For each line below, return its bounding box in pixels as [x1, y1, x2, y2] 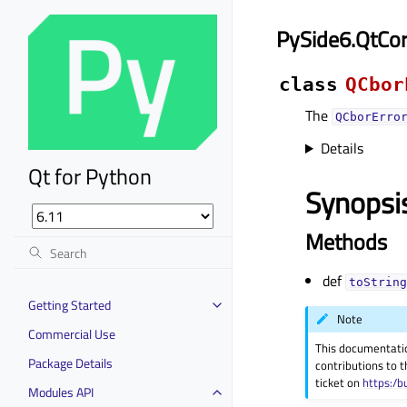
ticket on [315, 372, 363, 392]
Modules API [28, 382, 94, 402]
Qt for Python [28, 159, 152, 193]
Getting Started [28, 294, 111, 314]
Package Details [28, 352, 113, 372]
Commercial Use [28, 323, 115, 343]
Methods [305, 225, 387, 258]
